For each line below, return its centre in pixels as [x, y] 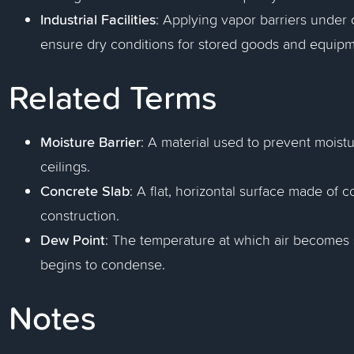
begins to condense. [103, 264]
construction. [80, 215]
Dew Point [73, 239]
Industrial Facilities [98, 19]
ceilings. [66, 166]
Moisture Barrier [91, 141]
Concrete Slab [85, 190]
